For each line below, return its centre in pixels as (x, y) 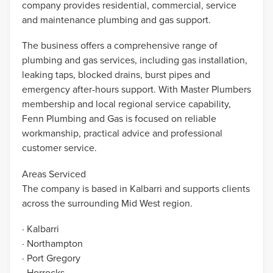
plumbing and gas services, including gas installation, (135, 60)
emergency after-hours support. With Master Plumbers (136, 89)
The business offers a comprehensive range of (120, 45)
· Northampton (52, 243)
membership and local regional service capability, (126, 104)
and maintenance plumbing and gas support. (116, 19)
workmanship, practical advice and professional (122, 133)
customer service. (59, 148)
